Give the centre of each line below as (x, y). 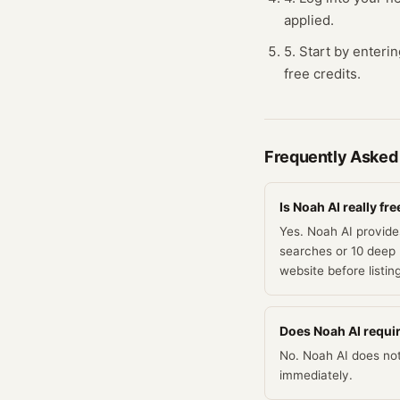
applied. (309, 20)
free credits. (322, 74)
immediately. (316, 375)
